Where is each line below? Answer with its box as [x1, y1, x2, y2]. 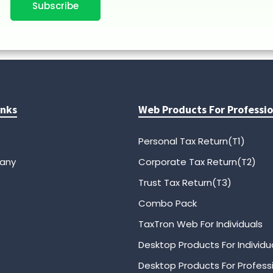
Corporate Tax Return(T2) [138, 155, 256, 169]
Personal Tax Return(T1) [138, 135, 245, 148]
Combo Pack [138, 197, 197, 210]
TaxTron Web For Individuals [138, 218, 263, 231]
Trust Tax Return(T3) [138, 176, 232, 190]
